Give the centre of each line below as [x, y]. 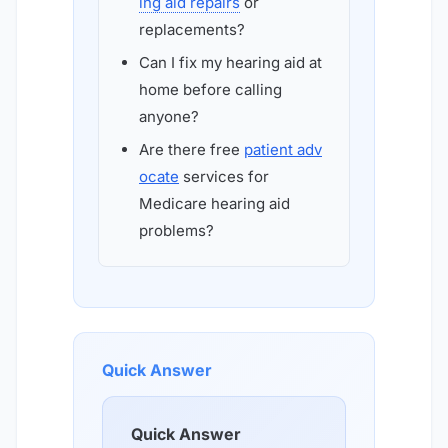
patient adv [283, 149]
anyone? [169, 116]
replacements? [192, 29]
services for [224, 176]
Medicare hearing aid [214, 203]
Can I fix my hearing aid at [230, 62]
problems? [176, 230]
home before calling [210, 89]
